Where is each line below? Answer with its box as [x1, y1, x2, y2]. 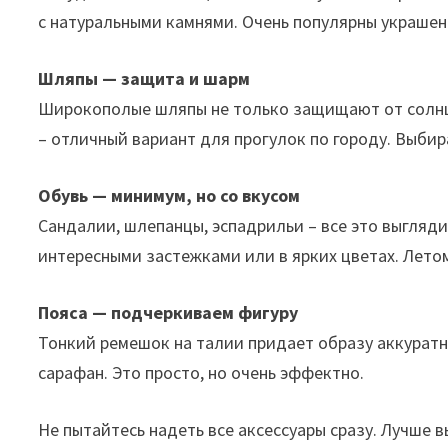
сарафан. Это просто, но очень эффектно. [38, 361, 365, 385]
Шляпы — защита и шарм [38, 67, 251, 91]
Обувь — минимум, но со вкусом [38, 184, 301, 208]
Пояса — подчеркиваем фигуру [38, 301, 299, 325]
